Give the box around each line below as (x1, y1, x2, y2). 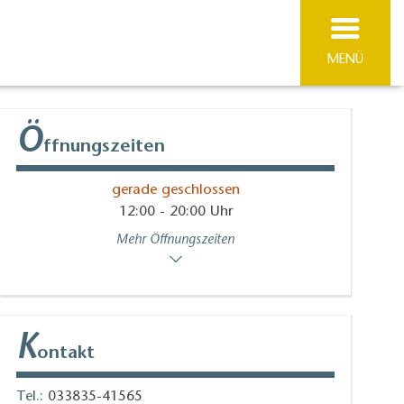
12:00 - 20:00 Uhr (118, 205, 233, 220)
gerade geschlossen (111, 183, 240, 198)
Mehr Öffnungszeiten (116, 234, 235, 248)
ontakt (37, 344, 96, 363)
